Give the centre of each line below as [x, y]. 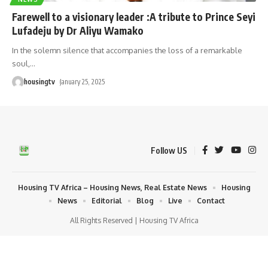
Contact [211, 200]
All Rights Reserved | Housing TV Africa [134, 220]
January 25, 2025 [83, 81]
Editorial [107, 200]
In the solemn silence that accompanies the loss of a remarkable [127, 50]
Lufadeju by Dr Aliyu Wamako [78, 30]
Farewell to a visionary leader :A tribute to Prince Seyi [134, 16]
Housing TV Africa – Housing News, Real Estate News [112, 187]
